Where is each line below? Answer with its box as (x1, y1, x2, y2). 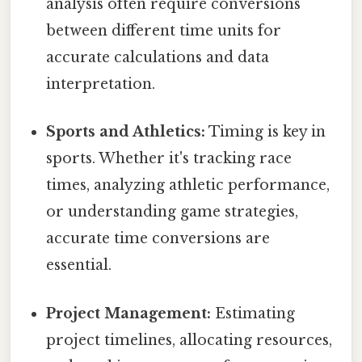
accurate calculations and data (46, 48, 270, 67)
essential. (46, 256, 112, 275)
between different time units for (46, 22, 282, 40)
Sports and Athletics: (46, 123, 206, 141)
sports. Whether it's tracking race (46, 149, 293, 168)
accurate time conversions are (46, 229, 271, 248)
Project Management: (46, 304, 212, 322)
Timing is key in (205, 123, 326, 141)
